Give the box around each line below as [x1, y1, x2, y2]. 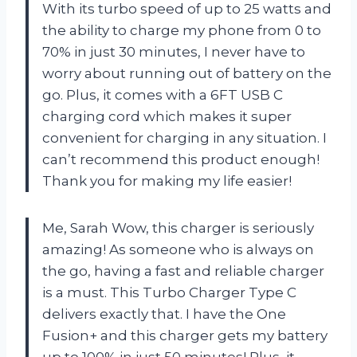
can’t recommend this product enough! [42, 151, 320, 167]
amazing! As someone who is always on [42, 241, 314, 257]
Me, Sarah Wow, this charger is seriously [42, 219, 314, 236]
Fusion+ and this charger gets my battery [42, 327, 328, 343]
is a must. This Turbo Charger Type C [42, 284, 296, 300]
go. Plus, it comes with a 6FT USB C [42, 86, 283, 103]
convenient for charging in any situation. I [42, 129, 327, 146]
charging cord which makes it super [42, 108, 292, 124]
